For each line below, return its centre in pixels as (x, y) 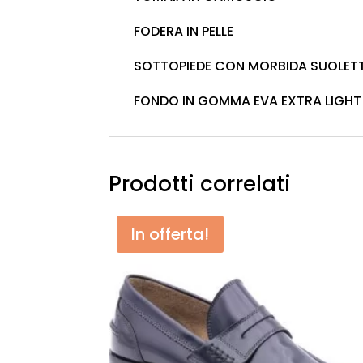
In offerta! (171, 234)
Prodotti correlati (200, 184)
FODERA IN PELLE (184, 31)
